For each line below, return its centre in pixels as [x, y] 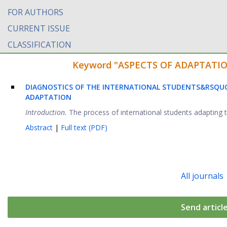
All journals [202, 176]
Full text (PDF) [84, 127]
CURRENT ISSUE [39, 28]
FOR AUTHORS [35, 12]
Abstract [40, 127]
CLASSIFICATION [40, 45]
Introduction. [46, 112]
